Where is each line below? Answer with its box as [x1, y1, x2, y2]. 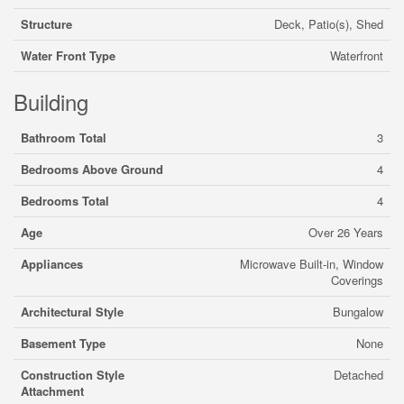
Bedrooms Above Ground [21, 161, 163, 178]
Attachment [21, 382, 84, 399]
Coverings [331, 271, 383, 289]
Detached [334, 366, 383, 383]
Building [14, 86, 88, 117]
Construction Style [21, 366, 124, 383]
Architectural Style [21, 303, 124, 320]
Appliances [21, 255, 83, 272]
